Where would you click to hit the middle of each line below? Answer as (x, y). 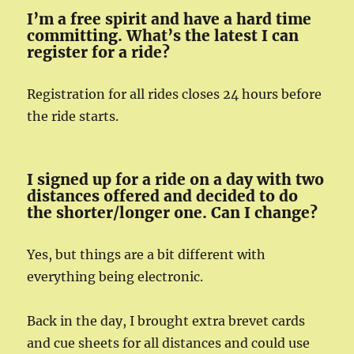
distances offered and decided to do (163, 196)
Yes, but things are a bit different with (147, 254)
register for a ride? (99, 52)
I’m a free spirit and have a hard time (169, 19)
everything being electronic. (115, 277)
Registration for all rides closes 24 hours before (175, 94)
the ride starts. (73, 116)
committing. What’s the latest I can (163, 36)
